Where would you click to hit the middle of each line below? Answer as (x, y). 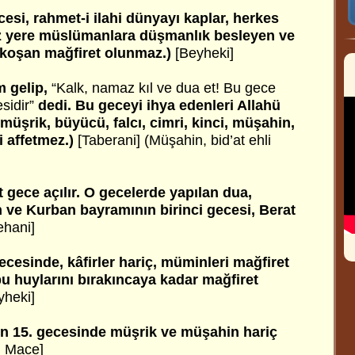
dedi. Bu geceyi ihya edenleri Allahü (157, 105)
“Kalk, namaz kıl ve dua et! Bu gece (164, 88)
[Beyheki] (202, 53)
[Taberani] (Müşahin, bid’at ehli (174, 140)
